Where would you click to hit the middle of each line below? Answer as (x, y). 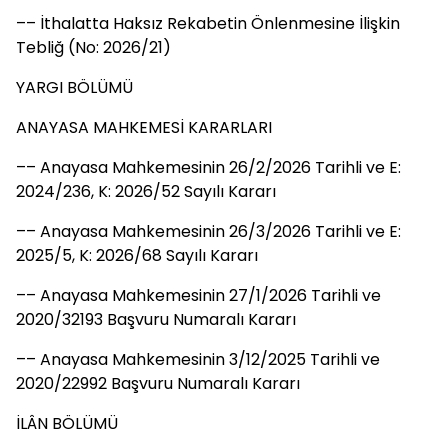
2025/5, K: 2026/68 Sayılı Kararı (137, 255)
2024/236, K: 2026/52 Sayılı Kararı (146, 191)
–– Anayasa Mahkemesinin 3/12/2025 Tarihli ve (198, 359)
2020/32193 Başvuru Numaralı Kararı (156, 319)
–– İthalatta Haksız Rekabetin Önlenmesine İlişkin (208, 23)
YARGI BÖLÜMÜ (74, 87)
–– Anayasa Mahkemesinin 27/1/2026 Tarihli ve (198, 295)
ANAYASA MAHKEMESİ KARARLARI (144, 127)
